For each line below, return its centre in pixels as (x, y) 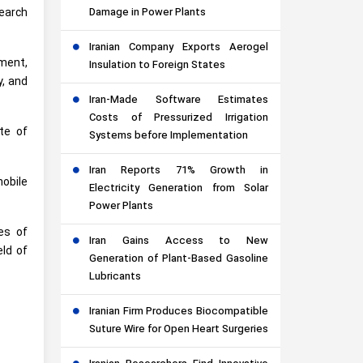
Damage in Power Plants (147, 13)
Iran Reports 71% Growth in (179, 171)
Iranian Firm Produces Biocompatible (179, 312)
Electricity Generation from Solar (179, 189)
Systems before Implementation (169, 136)
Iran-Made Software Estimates (179, 100)
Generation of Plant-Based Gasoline (179, 259)
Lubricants (115, 277)
